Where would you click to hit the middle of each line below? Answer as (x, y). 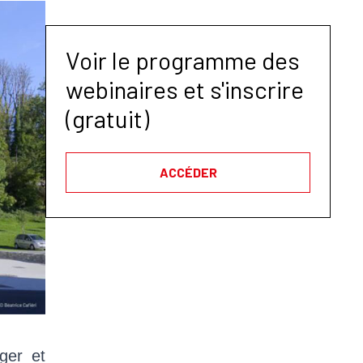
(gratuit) (107, 118)
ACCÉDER (188, 172)
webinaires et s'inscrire (185, 89)
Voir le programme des (183, 60)
